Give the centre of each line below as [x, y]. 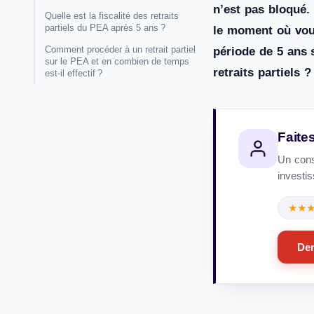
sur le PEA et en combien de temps [117, 61]
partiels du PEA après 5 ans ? [105, 28]
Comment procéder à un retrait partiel [120, 49]
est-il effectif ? [74, 73]
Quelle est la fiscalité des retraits [112, 16]
